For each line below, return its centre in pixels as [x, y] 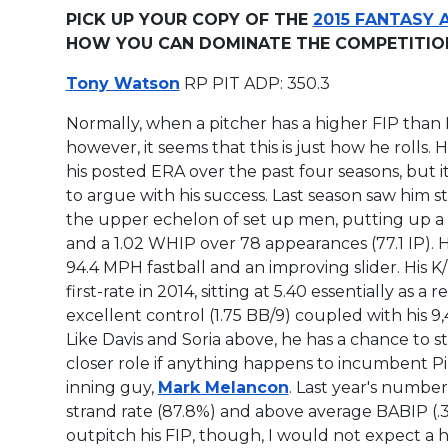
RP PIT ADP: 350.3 [254, 83]
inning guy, [111, 387]
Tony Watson [122, 83]
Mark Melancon [223, 387]
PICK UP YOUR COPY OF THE [189, 19]
